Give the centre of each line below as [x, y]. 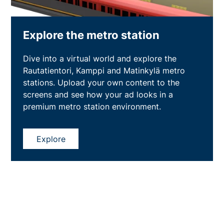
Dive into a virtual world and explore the [100, 59]
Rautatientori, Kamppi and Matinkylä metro [104, 71]
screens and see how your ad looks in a [98, 95]
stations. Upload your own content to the [101, 83]
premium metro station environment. [92, 107]
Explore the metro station [91, 35]
